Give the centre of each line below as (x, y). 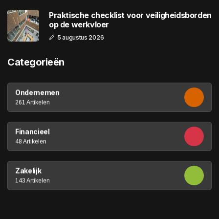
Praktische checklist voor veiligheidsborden (130, 15)
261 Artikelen (33, 102)
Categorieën (36, 62)
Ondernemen (37, 92)
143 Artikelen (33, 181)
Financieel (33, 131)
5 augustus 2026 (80, 37)
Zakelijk (28, 171)
